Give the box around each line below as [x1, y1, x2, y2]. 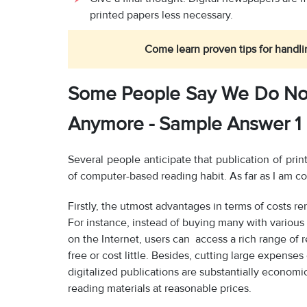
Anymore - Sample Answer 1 [68, 112, 301, 136]
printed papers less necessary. [90, 8, 233, 23]
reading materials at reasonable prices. [68, 282, 251, 296]
